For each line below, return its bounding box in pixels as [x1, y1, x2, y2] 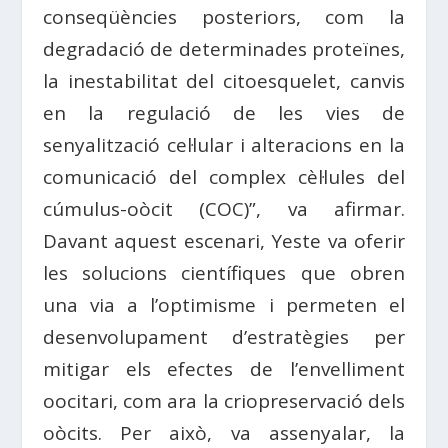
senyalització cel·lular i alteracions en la [42, 131, 406, 158]
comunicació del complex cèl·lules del [42, 163, 406, 190]
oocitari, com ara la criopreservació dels [42, 387, 406, 414]
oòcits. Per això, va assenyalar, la [42, 419, 406, 446]
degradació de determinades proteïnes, [42, 35, 406, 62]
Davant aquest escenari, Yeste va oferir [42, 227, 406, 254]
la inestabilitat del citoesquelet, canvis [42, 67, 406, 94]
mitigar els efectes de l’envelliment [42, 355, 406, 382]
